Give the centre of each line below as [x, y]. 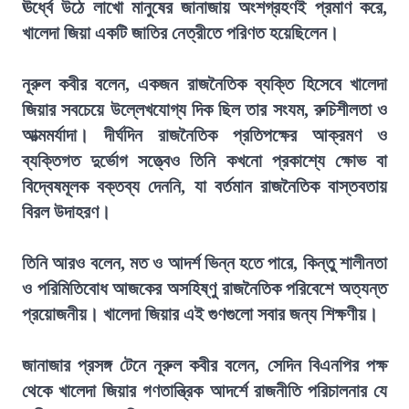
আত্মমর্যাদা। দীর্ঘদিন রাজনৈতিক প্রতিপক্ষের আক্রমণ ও [204, 135]
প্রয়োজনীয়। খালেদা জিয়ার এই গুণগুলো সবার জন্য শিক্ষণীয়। [200, 314]
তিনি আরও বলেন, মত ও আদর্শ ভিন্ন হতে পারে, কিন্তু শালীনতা [204, 263]
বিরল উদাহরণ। [66, 212]
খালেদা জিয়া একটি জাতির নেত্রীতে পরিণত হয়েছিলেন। [180, 33]
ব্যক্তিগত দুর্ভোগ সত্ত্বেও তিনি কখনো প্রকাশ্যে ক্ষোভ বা [204, 161]
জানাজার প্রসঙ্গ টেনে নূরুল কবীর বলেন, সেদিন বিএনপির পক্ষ [204, 365]
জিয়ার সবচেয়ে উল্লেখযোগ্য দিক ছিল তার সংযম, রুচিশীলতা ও [204, 110]
